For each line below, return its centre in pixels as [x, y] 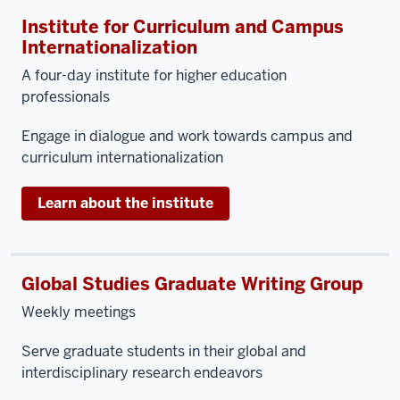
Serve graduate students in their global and [164, 351]
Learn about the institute [125, 203]
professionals [67, 97]
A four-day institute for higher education [154, 75]
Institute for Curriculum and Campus [183, 27]
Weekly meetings [80, 312]
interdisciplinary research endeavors [142, 373]
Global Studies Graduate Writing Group [192, 284]
